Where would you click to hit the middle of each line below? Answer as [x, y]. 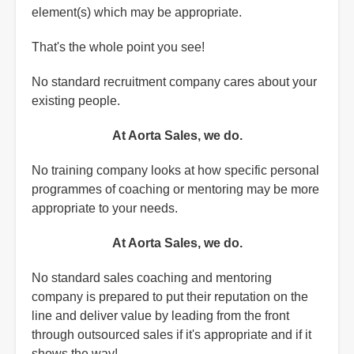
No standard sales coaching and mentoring [152, 278]
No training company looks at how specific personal [175, 171]
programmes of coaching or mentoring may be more [175, 190]
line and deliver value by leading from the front [160, 316]
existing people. [76, 101]
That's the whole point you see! [118, 47]
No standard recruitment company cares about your [174, 82]
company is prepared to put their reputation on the [170, 297]
